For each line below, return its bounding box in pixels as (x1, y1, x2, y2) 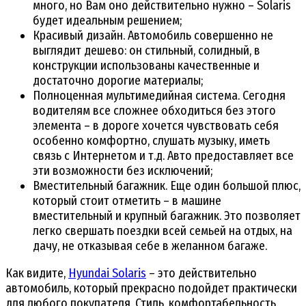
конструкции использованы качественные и (33, 57, 260, 73)
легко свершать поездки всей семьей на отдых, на (33, 223, 292, 238)
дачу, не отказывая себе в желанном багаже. (33, 238, 267, 253)
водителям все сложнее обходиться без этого (33, 102, 276, 118)
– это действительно (146, 265, 257, 281)
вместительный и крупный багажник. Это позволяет (33, 208, 301, 223)
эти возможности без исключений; (33, 163, 213, 178)
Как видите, (5, 265, 68, 281)
